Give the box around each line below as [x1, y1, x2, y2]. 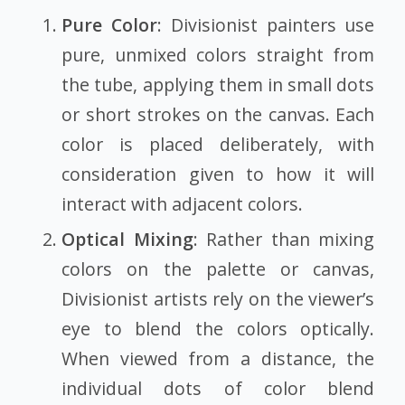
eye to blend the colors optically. [61, 316, 375, 341]
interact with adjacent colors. [61, 191, 304, 216]
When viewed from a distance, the [61, 345, 375, 371]
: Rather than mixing [193, 226, 375, 251]
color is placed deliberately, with [61, 131, 375, 156]
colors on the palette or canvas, [61, 256, 375, 281]
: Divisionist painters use [156, 12, 375, 37]
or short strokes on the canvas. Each [61, 101, 375, 127]
